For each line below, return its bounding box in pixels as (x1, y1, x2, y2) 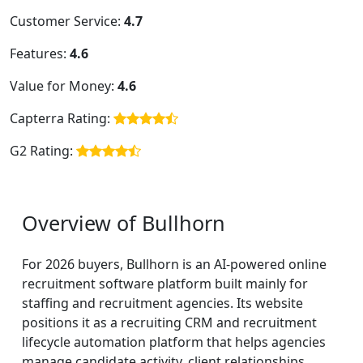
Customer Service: (10, 12, 124, 31)
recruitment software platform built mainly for (22, 275, 308, 293)
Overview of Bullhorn (22, 209, 225, 237)
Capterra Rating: (10, 109, 113, 128)
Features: (10, 45, 70, 63)
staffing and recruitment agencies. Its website (22, 294, 303, 313)
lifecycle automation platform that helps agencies (22, 333, 326, 352)
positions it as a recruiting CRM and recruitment (22, 314, 317, 332)
